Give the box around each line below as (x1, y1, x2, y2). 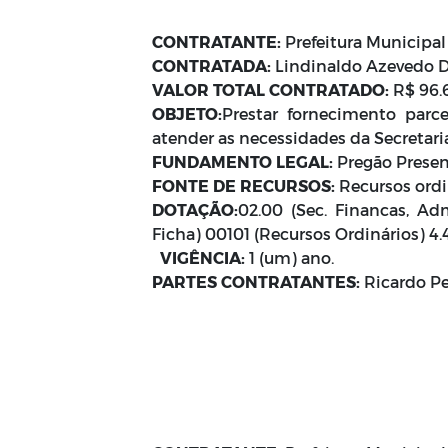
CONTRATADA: (152, 56, 275, 75)
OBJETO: (152, 104, 222, 123)
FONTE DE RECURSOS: (152, 176, 335, 195)
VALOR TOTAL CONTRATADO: (152, 80, 389, 99)
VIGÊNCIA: (160, 248, 245, 267)
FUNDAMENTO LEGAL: (152, 152, 333, 171)
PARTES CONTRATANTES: (152, 272, 360, 291)
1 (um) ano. (245, 248, 342, 267)
